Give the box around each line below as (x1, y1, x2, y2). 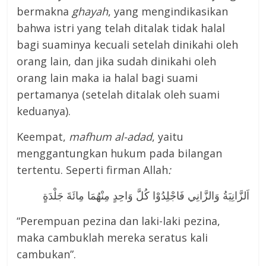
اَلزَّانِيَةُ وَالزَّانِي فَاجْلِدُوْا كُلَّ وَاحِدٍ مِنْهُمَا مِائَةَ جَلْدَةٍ (42, 188, 249, 203)
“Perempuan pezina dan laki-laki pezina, (17, 214, 221, 229)
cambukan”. (17, 247, 77, 262)
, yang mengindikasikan (108, 4, 229, 19)
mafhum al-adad (69, 129, 153, 144)
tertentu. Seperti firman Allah (17, 163, 169, 178)
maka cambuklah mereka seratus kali (17, 230, 208, 245)
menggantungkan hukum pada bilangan (17, 146, 223, 161)
